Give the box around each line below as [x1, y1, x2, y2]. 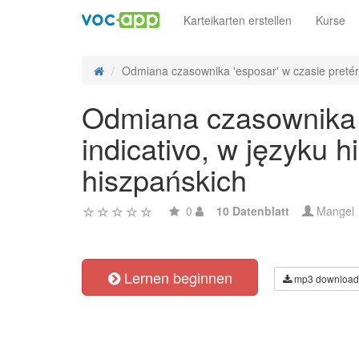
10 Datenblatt [216, 203, 289, 219]
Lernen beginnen [119, 267, 232, 288]
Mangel [313, 203, 354, 219]
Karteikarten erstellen [184, 12, 292, 28]
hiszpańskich [82, 159, 247, 200]
